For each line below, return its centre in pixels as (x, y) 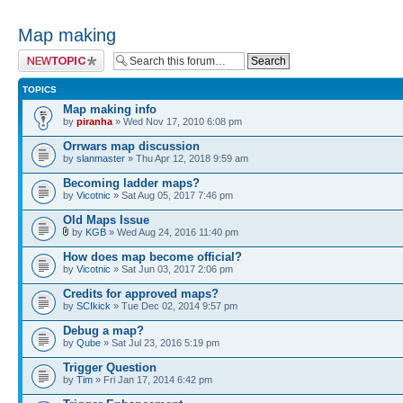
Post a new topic (54, 55)
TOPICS (40, 90)
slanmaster (101, 158)
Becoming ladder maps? (131, 183)
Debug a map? (103, 331)
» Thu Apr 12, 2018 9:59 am (187, 158)
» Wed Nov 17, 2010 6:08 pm (177, 121)
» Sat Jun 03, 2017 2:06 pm (172, 269)
